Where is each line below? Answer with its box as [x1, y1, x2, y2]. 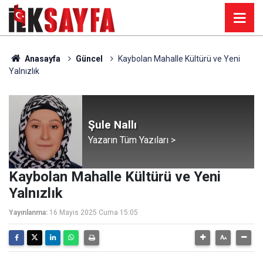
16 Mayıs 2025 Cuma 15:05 [49, 208, 138, 217]
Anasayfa [22, 54, 60, 63]
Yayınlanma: [9, 208, 48, 217]
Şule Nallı [88, 117, 137, 131]
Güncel [75, 54, 103, 63]
